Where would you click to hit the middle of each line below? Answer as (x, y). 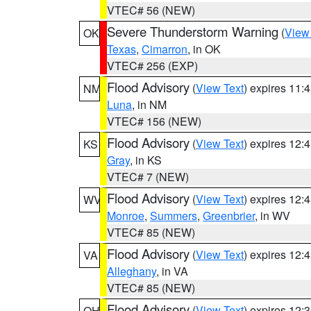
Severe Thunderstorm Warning (193, 31)
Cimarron (165, 49)
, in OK (204, 49)
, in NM (149, 104)
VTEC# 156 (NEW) (154, 121)
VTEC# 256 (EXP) (152, 66)
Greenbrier (229, 216)
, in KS (146, 160)
